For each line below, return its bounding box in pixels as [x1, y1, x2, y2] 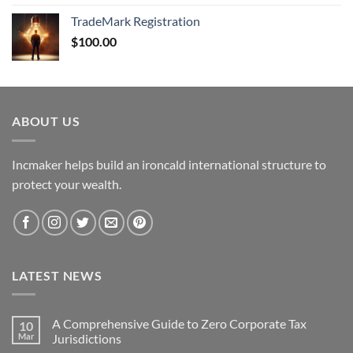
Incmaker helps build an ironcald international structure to [12, 156, 326, 172]
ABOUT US [12, 113, 80, 129]
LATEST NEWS [12, 267, 102, 283]
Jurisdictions [52, 331, 121, 347]
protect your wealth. [12, 176, 121, 191]
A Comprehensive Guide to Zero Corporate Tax [52, 316, 307, 332]
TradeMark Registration [71, 13, 200, 29]
